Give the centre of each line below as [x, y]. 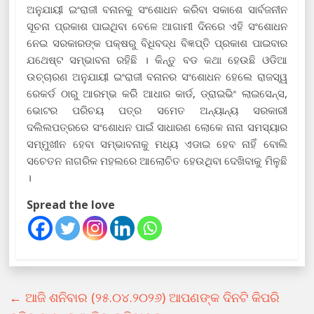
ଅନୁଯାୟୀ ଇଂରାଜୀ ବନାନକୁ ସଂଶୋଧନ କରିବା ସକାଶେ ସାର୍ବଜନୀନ [157, 9]
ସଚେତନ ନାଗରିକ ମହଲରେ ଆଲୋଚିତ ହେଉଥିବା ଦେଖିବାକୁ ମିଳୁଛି [157, 160]
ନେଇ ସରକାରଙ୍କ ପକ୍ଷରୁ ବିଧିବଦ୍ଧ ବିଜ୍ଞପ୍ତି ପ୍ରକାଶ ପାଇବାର [157, 42]
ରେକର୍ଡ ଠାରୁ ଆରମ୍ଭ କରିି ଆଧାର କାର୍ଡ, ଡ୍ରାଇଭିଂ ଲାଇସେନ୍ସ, [157, 93]
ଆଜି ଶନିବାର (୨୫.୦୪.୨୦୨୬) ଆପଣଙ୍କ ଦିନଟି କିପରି [151, 297]
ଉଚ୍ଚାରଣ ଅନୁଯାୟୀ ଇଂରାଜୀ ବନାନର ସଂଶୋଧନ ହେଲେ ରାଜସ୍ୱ [157, 76]
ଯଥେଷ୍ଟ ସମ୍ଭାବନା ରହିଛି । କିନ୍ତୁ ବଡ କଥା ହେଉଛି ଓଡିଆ [157, 59]
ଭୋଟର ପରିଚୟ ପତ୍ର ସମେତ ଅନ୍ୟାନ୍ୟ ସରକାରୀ [157, 110]
